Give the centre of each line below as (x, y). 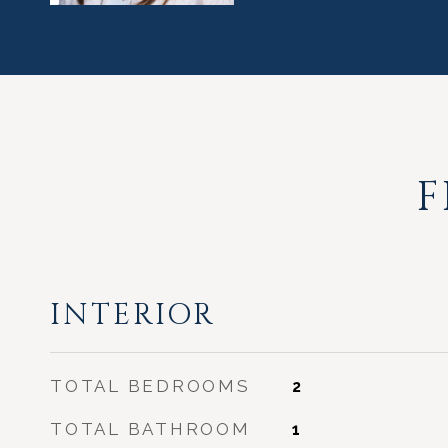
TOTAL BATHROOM (150, 429)
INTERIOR (133, 315)
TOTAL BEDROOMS (150, 386)
